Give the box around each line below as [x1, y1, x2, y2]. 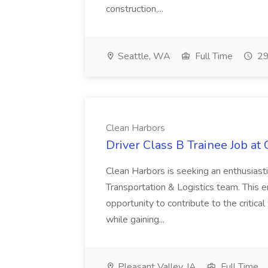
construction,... [106, 2, 166, 16]
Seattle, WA [115, 50, 170, 63]
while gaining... [106, 213, 167, 226]
